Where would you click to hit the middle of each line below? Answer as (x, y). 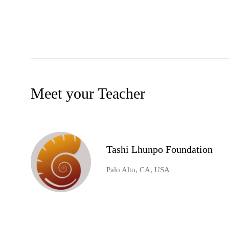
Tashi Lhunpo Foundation (159, 150)
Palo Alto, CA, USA (138, 170)
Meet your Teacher (88, 94)
